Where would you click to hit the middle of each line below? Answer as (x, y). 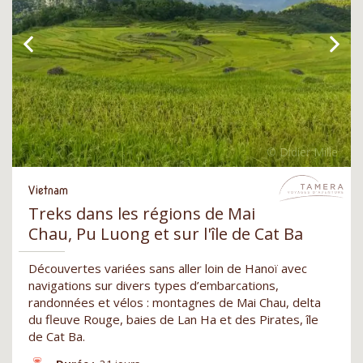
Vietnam (48, 190)
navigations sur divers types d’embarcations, (154, 285)
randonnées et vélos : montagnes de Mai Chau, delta (175, 302)
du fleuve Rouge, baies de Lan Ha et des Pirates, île (173, 319)
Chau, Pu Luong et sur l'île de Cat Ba (166, 233)
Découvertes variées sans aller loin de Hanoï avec (168, 268)
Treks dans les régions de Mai (142, 213)
